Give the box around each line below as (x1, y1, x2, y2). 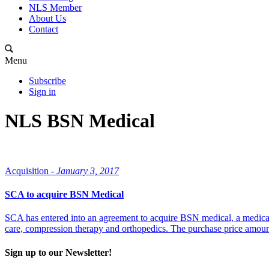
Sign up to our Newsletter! (5, 247, 112, 258)
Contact (29, 24, 58, 34)
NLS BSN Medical (5, 110, 155, 132)
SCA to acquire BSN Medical (5, 189, 124, 200)
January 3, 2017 (56, 165, 119, 176)
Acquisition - (5, 165, 54, 176)
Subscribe (29, 76, 66, 86)
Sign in (29, 86, 56, 97)
